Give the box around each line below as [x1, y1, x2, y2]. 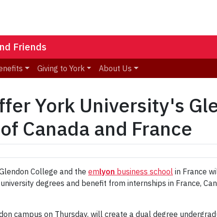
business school [115, 167, 173, 177]
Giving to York [37, 63, 85, 74]
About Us [99, 63, 132, 74]
